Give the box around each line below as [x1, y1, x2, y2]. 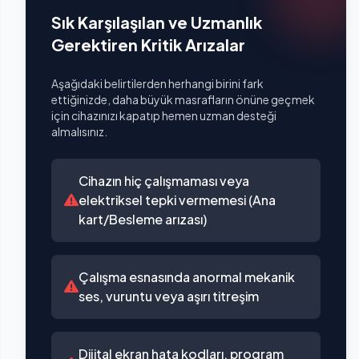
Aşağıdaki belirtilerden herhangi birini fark [51, 76, 264, 91]
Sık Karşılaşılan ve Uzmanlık [51, 12, 262, 32]
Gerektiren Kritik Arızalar [51, 34, 245, 54]
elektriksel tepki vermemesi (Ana [79, 192, 276, 208]
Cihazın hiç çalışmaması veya [79, 172, 249, 189]
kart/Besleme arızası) [79, 211, 207, 228]
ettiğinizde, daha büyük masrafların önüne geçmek [51, 92, 315, 107]
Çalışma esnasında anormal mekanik [79, 268, 295, 285]
